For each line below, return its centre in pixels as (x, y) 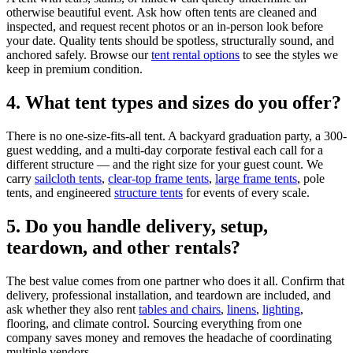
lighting (281, 309)
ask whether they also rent (71, 309)
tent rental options (195, 55)
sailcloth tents (68, 179)
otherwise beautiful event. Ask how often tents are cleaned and (162, 13)
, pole (311, 179)
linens (242, 309)
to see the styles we (289, 55)
